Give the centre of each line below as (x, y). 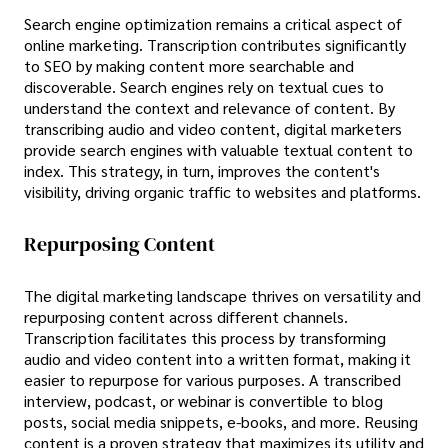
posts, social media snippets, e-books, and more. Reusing (221, 422)
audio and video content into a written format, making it (217, 359)
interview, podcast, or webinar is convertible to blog (203, 401)
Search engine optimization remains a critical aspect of (213, 24)
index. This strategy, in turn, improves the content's (202, 171)
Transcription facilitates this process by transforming (205, 338)
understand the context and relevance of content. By (209, 108)
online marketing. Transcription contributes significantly (215, 45)
